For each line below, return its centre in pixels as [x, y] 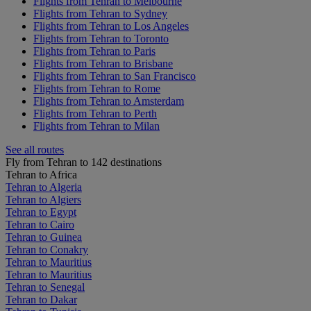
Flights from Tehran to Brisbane [103, 63]
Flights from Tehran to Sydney [100, 13]
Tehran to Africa [41, 174]
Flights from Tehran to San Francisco [115, 76]
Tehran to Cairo [40, 224]
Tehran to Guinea [44, 237]
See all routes [35, 149]
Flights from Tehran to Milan [96, 126]
